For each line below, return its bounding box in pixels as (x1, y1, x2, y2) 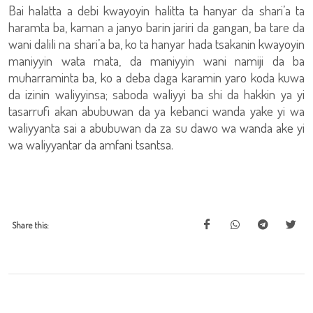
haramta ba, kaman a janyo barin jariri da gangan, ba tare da (8, 18, 305, 36)
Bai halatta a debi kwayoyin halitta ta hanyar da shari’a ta (8, 1, 305, 19)
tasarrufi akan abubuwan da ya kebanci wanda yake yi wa (8, 102, 305, 119)
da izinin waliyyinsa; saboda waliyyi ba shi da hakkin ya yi (8, 85, 305, 103)
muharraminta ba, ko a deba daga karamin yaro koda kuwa (8, 68, 305, 86)
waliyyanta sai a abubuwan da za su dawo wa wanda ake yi (8, 119, 305, 136)
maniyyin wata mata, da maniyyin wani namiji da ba (8, 52, 305, 69)
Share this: (12, 219, 49, 231)
